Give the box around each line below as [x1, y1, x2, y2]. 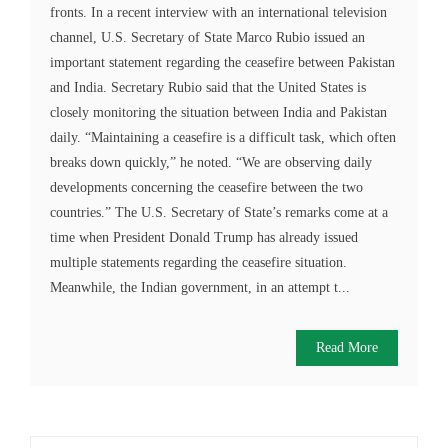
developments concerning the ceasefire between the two [50, 180, 363, 196]
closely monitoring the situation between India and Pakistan [50, 105, 387, 121]
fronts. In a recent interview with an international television [50, 5, 387, 21]
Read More [316, 340, 378, 356]
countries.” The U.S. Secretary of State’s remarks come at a [50, 205, 388, 221]
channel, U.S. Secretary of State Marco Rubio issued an [50, 30, 365, 46]
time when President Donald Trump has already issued [50, 230, 358, 246]
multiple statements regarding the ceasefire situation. [50, 255, 347, 271]
